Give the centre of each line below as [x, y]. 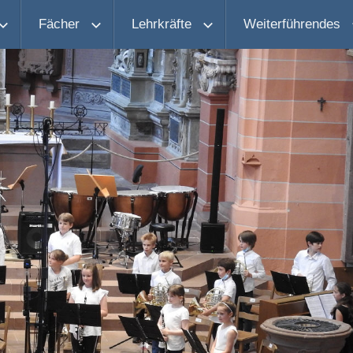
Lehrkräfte [162, 24]
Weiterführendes [292, 24]
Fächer [59, 24]
